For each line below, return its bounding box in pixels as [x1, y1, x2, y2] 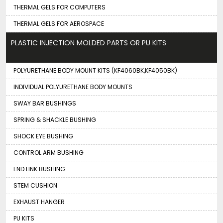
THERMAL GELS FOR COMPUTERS [13, 2, 106, 11]
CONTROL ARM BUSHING [13, 148, 84, 157]
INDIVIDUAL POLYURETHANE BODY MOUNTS [13, 82, 132, 91]
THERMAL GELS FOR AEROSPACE [13, 19, 104, 28]
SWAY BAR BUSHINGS [13, 99, 76, 108]
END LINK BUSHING [13, 164, 65, 173]
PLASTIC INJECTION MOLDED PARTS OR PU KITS [11, 37, 166, 48]
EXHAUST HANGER [13, 197, 65, 206]
